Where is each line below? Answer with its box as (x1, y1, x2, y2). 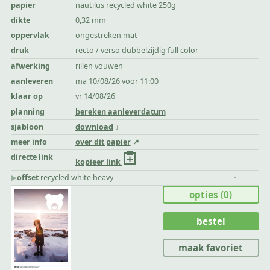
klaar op (11, 91, 43, 102)
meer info (11, 137, 48, 148)
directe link (11, 152, 54, 163)
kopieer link (75, 157, 122, 168)
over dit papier (75, 137, 131, 148)
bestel (196, 215, 225, 227)
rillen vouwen (75, 60, 123, 71)
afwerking (11, 60, 51, 71)
